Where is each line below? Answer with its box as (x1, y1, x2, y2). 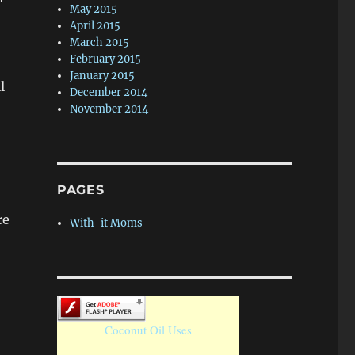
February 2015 (70, 52, 142, 66)
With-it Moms (70, 216, 143, 230)
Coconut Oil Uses (104, 322, 192, 338)
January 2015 (70, 69, 136, 82)
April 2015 (70, 19, 121, 32)
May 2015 (70, 2, 118, 16)
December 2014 (70, 86, 148, 99)
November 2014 (70, 102, 149, 116)
